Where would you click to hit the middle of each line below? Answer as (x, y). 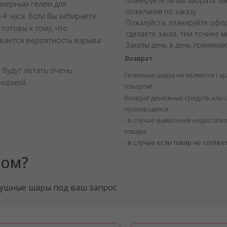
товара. (136, 131)
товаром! (138, 86)
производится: (147, 109)
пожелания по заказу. (162, 11)
